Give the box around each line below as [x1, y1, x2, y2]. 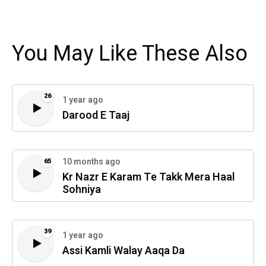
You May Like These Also [12, 37, 248, 69]
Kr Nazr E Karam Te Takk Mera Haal [62, 169, 235, 185]
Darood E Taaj [62, 107, 130, 124]
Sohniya [62, 181, 101, 198]
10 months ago [62, 155, 121, 168]
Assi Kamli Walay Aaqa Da [62, 243, 185, 259]
